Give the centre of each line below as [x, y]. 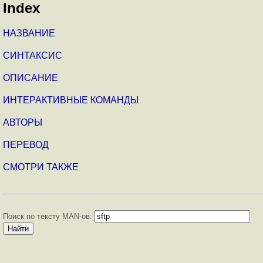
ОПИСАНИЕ [31, 77]
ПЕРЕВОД [26, 144]
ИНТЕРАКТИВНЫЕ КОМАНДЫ [71, 100]
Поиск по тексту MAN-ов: [49, 216]
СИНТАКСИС [33, 55]
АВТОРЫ [23, 122]
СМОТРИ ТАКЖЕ [41, 167]
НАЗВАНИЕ [29, 33]
